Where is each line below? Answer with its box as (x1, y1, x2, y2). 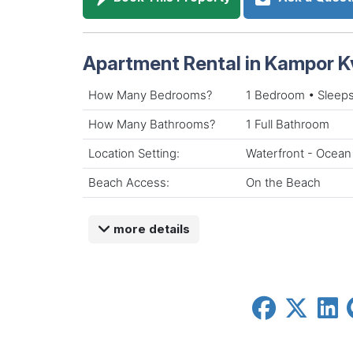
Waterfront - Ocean (246, 145, 351, 161)
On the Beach (246, 174, 321, 190)
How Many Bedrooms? (88, 87, 212, 102)
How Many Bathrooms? (88, 116, 215, 132)
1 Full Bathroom (246, 116, 329, 132)
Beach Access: (88, 174, 169, 190)
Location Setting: (88, 145, 180, 161)
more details (110, 221, 190, 236)
